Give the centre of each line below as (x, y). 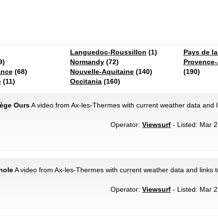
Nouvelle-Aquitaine (102, 72)
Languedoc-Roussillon (108, 52)
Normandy (87, 62)
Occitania (86, 81)
